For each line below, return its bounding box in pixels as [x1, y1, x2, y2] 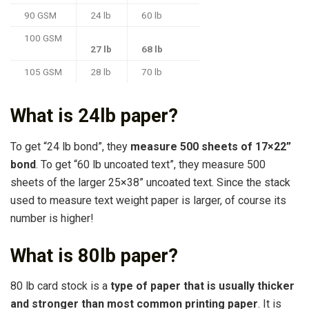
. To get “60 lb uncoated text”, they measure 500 [36, 157, 266, 171]
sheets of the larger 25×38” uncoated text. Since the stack [10, 175, 290, 189]
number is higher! [10, 211, 94, 225]
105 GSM [24, 66, 62, 78]
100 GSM [24, 32, 62, 44]
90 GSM [24, 10, 57, 21]
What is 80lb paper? [10, 244, 178, 267]
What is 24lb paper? [10, 105, 178, 128]
